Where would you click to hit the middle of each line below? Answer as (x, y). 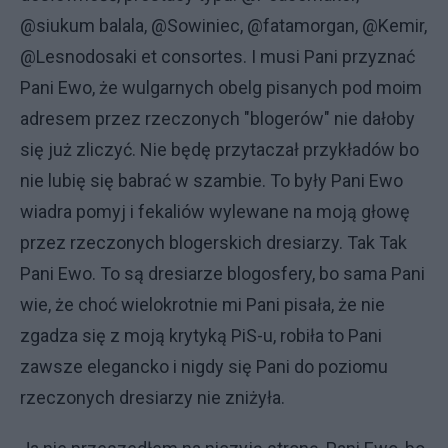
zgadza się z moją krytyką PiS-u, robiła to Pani (201, 335)
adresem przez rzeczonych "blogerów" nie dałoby (217, 118)
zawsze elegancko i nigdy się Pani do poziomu (204, 366)
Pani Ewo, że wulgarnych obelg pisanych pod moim (221, 87)
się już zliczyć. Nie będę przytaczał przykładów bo (219, 149)
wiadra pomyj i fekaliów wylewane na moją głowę (215, 211)
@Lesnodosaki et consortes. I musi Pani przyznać (217, 56)
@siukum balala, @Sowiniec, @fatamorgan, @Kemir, (223, 25)
